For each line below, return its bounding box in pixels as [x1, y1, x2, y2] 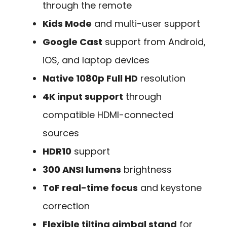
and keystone [138, 181, 202, 194]
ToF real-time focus [43, 181, 138, 194]
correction [43, 199, 90, 212]
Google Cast [43, 35, 102, 48]
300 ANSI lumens [43, 163, 121, 176]
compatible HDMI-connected [43, 108, 173, 121]
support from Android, [102, 35, 206, 48]
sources [43, 126, 79, 139]
